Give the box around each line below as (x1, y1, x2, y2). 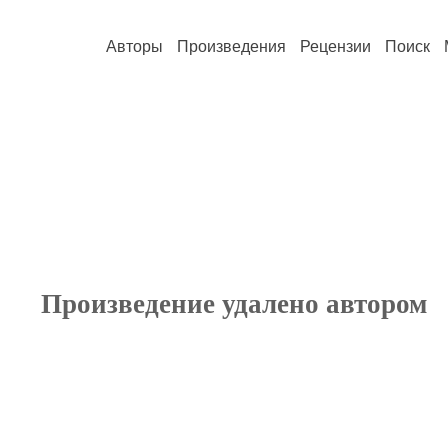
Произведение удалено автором (41, 289, 427, 319)
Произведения (177, 38, 286, 55)
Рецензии (300, 38, 371, 55)
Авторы (106, 38, 163, 55)
